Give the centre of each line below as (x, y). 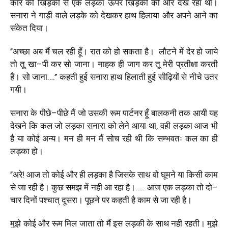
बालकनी (164, 113)
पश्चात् (49, 200)
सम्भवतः (169, 138)
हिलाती (135, 77)
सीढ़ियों (168, 77)
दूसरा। (72, 200)
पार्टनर (132, 113)
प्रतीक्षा (187, 64)
